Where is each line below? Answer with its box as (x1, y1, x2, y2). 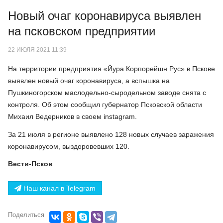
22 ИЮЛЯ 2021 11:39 (8, 46, 67, 53)
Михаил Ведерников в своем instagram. (8, 112, 137, 121)
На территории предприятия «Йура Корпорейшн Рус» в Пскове (8, 65, 215, 73)
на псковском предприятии (8, 24, 155, 38)
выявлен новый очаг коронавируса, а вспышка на (8, 77, 170, 85)
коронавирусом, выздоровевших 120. (8, 142, 129, 150)
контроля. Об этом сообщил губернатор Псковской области (8, 101, 202, 109)
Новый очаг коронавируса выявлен (8, 9, 201, 23)
